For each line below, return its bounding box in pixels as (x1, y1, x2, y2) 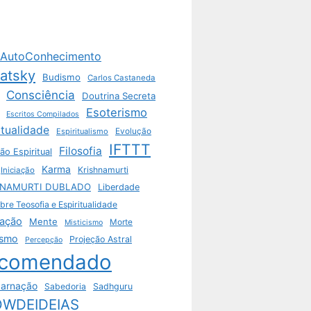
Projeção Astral (69, 234, 132, 245)
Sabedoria (44, 281, 86, 292)
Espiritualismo (56, 126, 108, 137)
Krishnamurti (78, 165, 128, 176)
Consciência (6, 87, 75, 103)
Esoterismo (86, 106, 147, 120)
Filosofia (59, 144, 102, 158)
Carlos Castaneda (87, 73, 155, 83)
